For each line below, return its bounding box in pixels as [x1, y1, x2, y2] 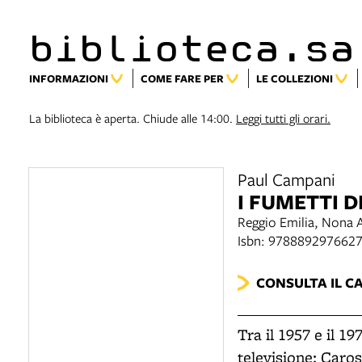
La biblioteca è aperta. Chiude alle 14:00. [29, 110, 236, 126]
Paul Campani [238, 168, 335, 191]
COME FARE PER [141, 71, 224, 86]
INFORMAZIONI [29, 71, 108, 86]
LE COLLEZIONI [256, 71, 333, 86]
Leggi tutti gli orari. [236, 110, 330, 126]
